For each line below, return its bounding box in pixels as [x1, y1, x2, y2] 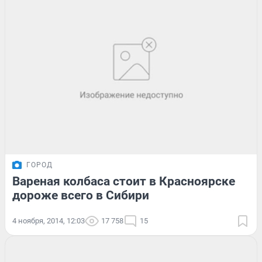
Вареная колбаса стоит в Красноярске [12, 174, 235, 188]
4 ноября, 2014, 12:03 [12, 216, 85, 225]
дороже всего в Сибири [12, 188, 149, 202]
